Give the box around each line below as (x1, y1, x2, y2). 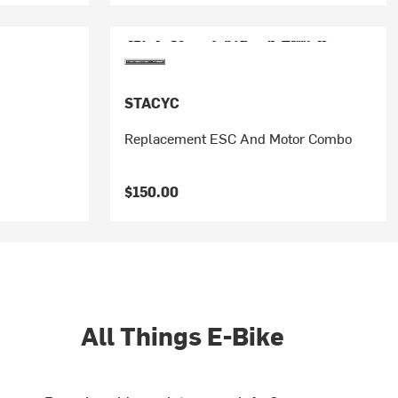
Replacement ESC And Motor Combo (123, 128, 352, 147)
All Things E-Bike (81, 318, 285, 352)
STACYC (123, 92, 179, 112)
